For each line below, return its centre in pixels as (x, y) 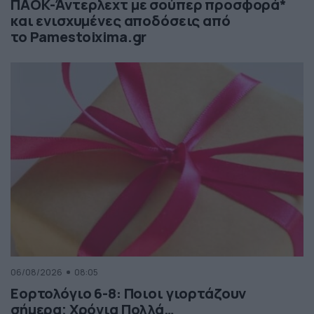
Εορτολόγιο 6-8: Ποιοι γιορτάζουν (129, 293)
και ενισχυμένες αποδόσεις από (121, 20)
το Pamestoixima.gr (80, 36)
